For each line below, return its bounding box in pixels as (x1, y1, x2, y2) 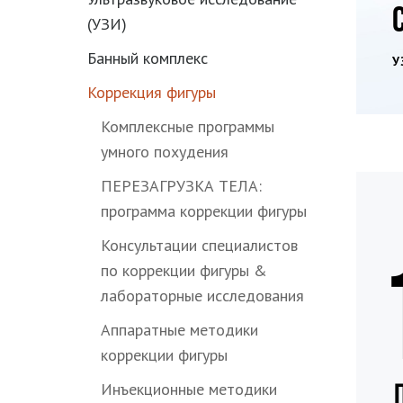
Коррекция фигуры (87, 82, 216, 103)
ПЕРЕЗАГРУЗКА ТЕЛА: (101, 175, 262, 196)
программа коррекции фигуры (101, 201, 307, 221)
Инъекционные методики (101, 379, 277, 399)
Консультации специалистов (101, 235, 298, 255)
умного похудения (101, 141, 228, 162)
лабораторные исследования (101, 285, 304, 306)
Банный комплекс (87, 48, 208, 68)
